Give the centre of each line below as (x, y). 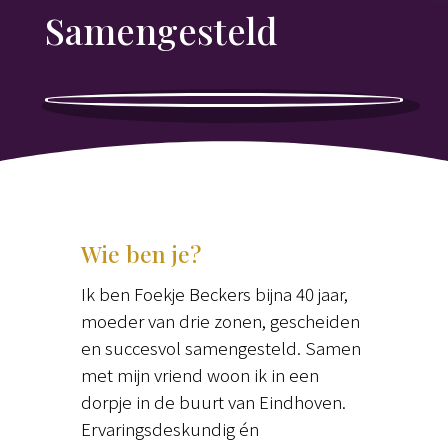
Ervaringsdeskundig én (169, 429)
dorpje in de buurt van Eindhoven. (213, 402)
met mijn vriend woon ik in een (199, 375)
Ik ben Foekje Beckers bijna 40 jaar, (214, 294)
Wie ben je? (140, 254)
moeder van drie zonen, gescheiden (220, 321)
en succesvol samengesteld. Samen (220, 348)
